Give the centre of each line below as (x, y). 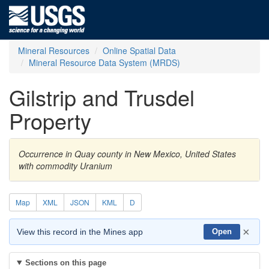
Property (50, 120)
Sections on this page (65, 263)
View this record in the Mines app (80, 232)
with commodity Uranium (65, 166)
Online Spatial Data (139, 50)
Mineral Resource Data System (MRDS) (104, 62)
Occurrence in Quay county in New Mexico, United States (127, 154)
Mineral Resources (54, 50)
